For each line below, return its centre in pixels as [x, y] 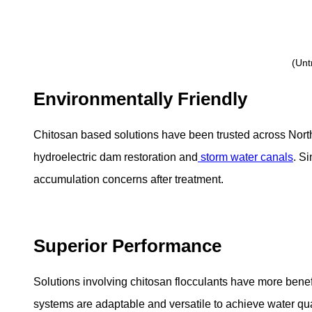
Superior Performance [127, 246]
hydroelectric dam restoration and [116, 157]
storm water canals [245, 157]
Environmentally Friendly [140, 99]
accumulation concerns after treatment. [128, 180]
